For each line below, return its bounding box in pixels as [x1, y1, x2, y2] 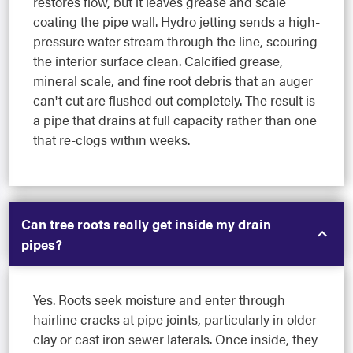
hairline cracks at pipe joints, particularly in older [33, 309, 317, 329]
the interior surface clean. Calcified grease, [33, 50, 283, 70]
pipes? [21, 234, 62, 254]
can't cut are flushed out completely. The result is [33, 90, 315, 110]
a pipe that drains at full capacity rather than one [33, 110, 317, 129]
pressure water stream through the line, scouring [33, 31, 318, 50]
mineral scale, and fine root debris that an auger [33, 70, 313, 90]
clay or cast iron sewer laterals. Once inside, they [33, 329, 318, 348]
